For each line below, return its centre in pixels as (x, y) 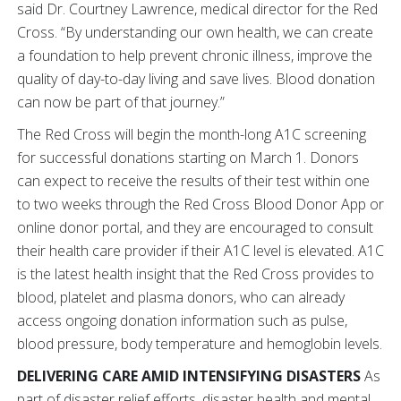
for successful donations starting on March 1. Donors (188, 158)
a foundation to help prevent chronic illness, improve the (195, 55)
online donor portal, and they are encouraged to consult (195, 227)
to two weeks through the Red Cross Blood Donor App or (200, 204)
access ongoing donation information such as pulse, (182, 320)
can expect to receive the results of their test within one (193, 181)
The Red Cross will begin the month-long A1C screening (192, 134)
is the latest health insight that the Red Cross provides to (196, 274)
